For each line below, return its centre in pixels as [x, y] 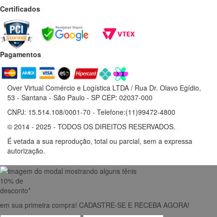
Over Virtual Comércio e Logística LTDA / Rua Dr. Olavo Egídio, [104, 87]
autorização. [26, 150]
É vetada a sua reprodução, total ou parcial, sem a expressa [100, 141]
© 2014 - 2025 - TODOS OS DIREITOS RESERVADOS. [91, 126]
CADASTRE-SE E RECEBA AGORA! [134, 205]
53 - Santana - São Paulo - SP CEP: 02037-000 [80, 97]
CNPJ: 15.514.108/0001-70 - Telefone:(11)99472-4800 [91, 112]
